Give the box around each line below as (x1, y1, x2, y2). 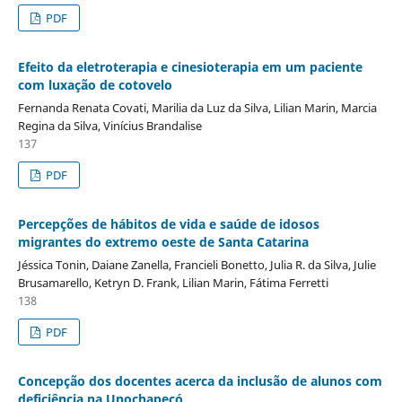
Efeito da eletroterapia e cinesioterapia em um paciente (17, 57, 363, 75)
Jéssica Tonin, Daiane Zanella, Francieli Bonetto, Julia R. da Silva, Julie (17, 256, 376, 273)
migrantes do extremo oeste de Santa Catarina (17, 232, 309, 250)
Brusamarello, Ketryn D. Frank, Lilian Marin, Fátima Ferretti (17, 274, 328, 291)
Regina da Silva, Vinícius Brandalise (17, 117, 202, 134)
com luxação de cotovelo (17, 75, 172, 93)
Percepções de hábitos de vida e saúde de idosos (17, 214, 319, 232)
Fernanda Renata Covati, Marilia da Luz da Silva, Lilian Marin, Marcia (17, 99, 377, 116)
